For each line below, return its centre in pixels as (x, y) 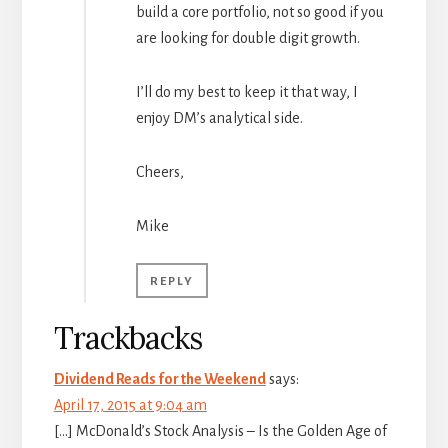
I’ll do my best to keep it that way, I (246, 92)
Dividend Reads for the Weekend (159, 379)
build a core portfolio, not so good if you (259, 12)
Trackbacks (128, 338)
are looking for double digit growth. (247, 38)
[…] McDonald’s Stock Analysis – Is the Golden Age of (220, 431)
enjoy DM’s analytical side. (219, 118)
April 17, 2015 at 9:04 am (130, 405)
